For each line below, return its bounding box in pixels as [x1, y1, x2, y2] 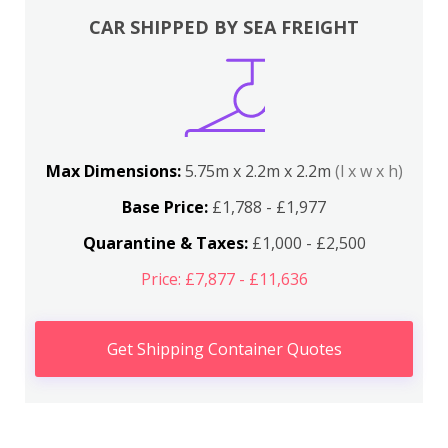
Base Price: [122, 196, 208, 218]
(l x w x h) [334, 160, 403, 182]
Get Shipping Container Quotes [106, 338, 342, 360]
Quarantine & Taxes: [82, 232, 248, 254]
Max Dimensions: [45, 160, 185, 182]
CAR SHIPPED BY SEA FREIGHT [89, 15, 359, 39]
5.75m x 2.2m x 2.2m [184, 160, 335, 182]
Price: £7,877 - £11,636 [140, 268, 308, 290]
